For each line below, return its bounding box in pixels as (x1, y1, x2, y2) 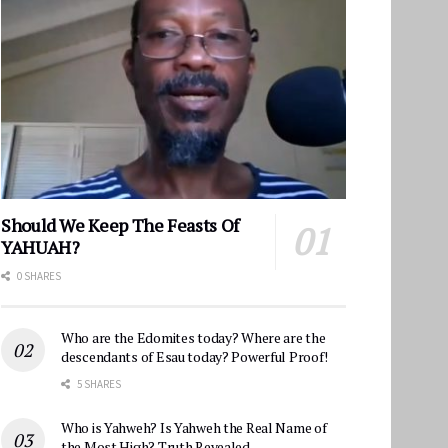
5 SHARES (75, 376, 121, 391)
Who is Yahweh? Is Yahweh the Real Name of (61, 417, 327, 437)
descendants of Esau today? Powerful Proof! (61, 346, 328, 366)
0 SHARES (15, 268, 61, 283)
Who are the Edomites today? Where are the (61, 327, 326, 347)
